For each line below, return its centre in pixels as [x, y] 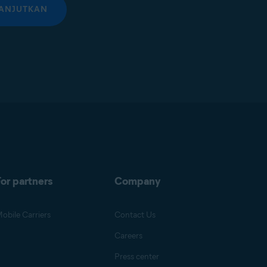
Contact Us [135, 215]
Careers [128, 236]
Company [137, 181]
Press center [137, 257]
